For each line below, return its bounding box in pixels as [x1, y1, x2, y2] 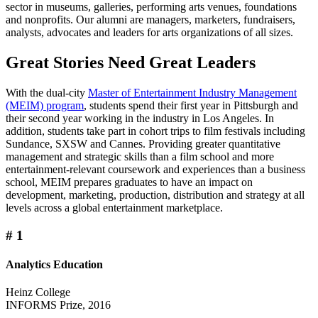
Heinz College [6, 286, 70, 299]
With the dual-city [6, 87, 88, 99]
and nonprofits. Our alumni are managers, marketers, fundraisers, [6, 13, 295, 26]
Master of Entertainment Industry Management [88, 87, 297, 99]
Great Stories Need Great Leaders [6, 53, 256, 72]
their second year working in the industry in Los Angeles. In [6, 112, 274, 124]
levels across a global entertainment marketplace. [6, 202, 223, 214]
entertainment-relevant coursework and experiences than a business [6, 163, 305, 175]
